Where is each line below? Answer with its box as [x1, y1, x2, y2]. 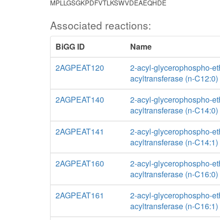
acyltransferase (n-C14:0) [130, 105, 218, 116]
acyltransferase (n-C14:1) [130, 137, 218, 148]
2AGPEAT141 [55, 126, 104, 137]
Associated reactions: [50, 18, 151, 32]
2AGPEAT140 [55, 94, 104, 105]
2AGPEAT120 [55, 62, 104, 73]
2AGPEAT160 [55, 158, 104, 169]
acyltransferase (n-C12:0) [130, 73, 218, 84]
